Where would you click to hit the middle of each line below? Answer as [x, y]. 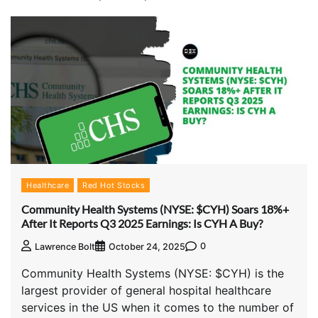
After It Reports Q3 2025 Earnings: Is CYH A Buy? [142, 223]
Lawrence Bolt [65, 246]
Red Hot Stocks [114, 186]
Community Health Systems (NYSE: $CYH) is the [153, 273]
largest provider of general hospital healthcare [146, 290]
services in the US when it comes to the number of [158, 307]
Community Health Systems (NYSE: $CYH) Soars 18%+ [155, 209]
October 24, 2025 [147, 246]
